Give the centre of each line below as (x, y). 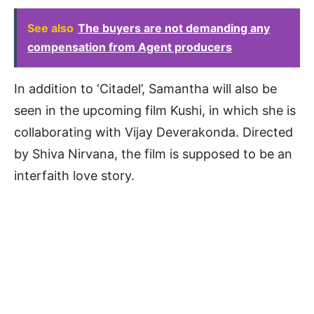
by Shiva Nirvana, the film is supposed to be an (153, 154)
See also (50, 28)
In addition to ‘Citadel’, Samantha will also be (145, 89)
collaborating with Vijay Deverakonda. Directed (153, 132)
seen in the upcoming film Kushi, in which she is (155, 111)
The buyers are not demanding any (174, 28)
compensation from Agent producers (130, 47)
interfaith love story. (74, 176)
